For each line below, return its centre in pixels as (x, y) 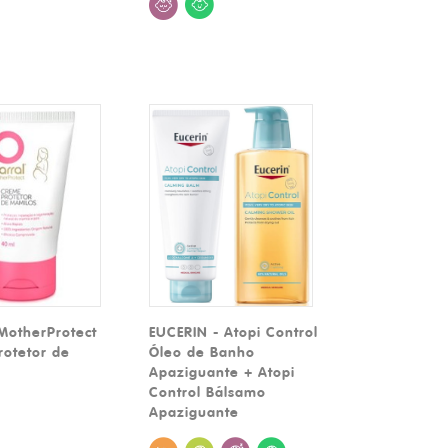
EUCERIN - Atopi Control (234, 331)
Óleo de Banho (202, 351)
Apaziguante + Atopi (222, 371)
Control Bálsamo (208, 391)
